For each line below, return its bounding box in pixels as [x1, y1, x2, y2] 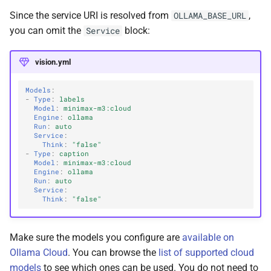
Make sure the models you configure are [10, 231, 182, 243]
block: [122, 25, 150, 37]
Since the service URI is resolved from [10, 10, 171, 22]
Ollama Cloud [10, 246, 68, 258]
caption [59, 149, 90, 158]
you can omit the [10, 25, 83, 37]
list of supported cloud [158, 246, 254, 258]
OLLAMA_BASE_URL [174, 10, 246, 22]
